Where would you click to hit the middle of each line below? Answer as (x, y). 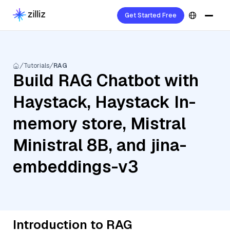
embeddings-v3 (75, 167)
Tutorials (36, 66)
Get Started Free (151, 15)
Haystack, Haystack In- (104, 102)
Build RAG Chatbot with (106, 80)
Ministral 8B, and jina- (100, 145)
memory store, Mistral (99, 123)
